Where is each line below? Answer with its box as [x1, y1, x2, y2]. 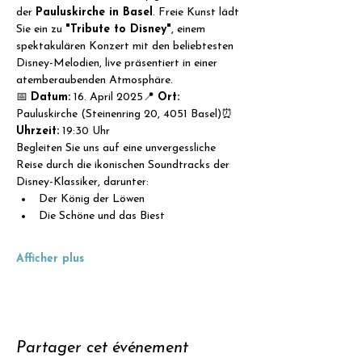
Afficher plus [16, 253, 84, 265]
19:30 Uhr [59, 125, 110, 137]
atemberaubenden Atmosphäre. [16, 74, 173, 86]
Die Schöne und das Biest [39, 210, 165, 222]
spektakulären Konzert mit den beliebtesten [16, 40, 237, 53]
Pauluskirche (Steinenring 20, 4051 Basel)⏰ [16, 108, 236, 120]
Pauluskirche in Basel [36, 6, 153, 19]
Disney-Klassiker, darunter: [16, 176, 149, 188]
